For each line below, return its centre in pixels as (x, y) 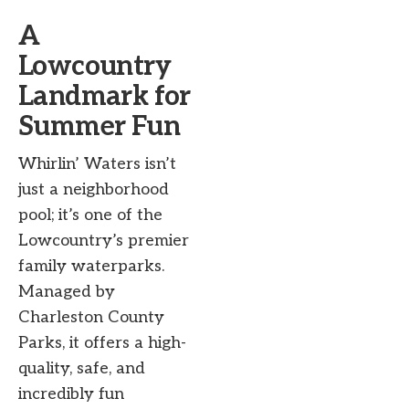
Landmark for (105, 97)
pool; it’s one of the (90, 215)
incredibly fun (71, 394)
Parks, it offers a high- (102, 343)
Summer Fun (99, 127)
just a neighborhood (94, 190)
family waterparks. (91, 267)
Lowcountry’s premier (104, 241)
